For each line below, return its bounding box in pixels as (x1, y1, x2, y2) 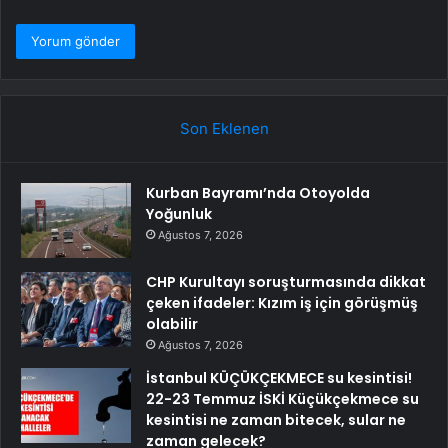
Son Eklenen (179, 119, 269, 139)
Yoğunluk (146, 204, 212, 225)
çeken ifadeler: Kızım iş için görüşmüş (146, 293, 418, 314)
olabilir (146, 314, 198, 335)
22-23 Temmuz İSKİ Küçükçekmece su (146, 389, 419, 410)
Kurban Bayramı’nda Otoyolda (146, 183, 370, 204)
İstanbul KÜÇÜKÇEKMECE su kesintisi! (146, 368, 412, 389)
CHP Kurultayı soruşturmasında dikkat (146, 272, 426, 293)
